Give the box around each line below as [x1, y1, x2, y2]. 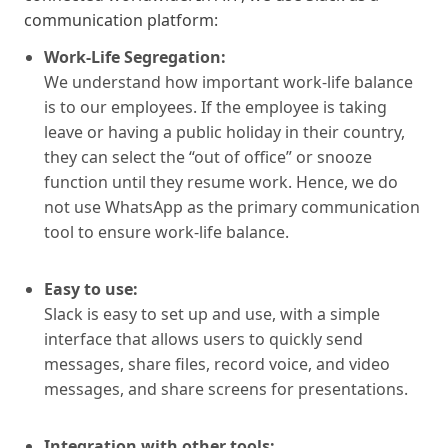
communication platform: [24, 8, 218, 31]
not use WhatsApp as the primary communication [44, 195, 420, 218]
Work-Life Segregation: [44, 45, 226, 68]
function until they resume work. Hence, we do [44, 170, 398, 193]
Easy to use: [44, 277, 138, 300]
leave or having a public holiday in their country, [44, 120, 405, 143]
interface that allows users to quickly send [44, 327, 363, 350]
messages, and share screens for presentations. [44, 377, 408, 400]
